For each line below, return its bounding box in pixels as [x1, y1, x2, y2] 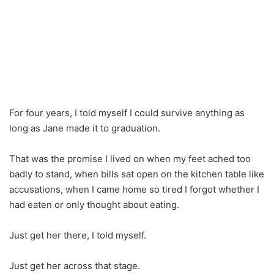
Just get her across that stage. [9, 259, 140, 272]
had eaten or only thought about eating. [9, 198, 179, 210]
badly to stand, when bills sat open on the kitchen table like [9, 168, 264, 180]
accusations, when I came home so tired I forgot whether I [9, 183, 259, 195]
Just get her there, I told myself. [9, 229, 146, 241]
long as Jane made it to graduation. [9, 122, 160, 134]
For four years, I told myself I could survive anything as [9, 106, 245, 119]
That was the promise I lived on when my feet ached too [9, 152, 251, 165]
